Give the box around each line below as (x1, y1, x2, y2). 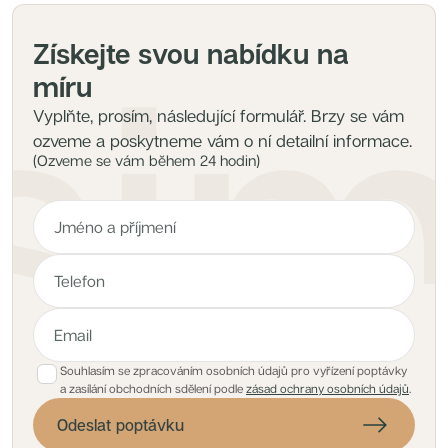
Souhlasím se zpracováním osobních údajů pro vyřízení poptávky (60, 363, 407, 378)
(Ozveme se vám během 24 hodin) (33, 151, 260, 169)
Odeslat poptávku (57, 415, 184, 435)
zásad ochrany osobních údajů (246, 381, 409, 396)
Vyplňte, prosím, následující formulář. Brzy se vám (33, 105, 404, 126)
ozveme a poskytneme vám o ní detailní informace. (33, 130, 412, 151)
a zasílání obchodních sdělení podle (60, 381, 243, 396)
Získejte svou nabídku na (33, 37, 349, 70)
